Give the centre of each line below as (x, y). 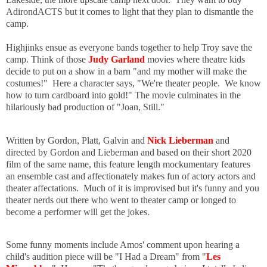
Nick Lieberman (180, 140)
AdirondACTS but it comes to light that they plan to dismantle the (130, 11)
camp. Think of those (47, 59)
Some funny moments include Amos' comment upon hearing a (123, 245)
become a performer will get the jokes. (80, 212)
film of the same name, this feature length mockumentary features (128, 164)
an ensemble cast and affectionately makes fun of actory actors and (131, 176)
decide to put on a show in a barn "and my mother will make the (126, 71)
